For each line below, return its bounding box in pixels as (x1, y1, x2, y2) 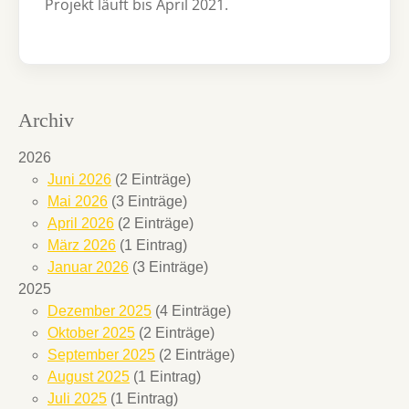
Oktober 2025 (47, 324, 135, 341)
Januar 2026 (47, 258, 129, 275)
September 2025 (47, 346, 155, 362)
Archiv (18, 109, 74, 131)
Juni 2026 (47, 171, 111, 187)
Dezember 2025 (47, 302, 152, 319)
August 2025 (47, 368, 130, 384)
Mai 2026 (47, 193, 108, 209)
